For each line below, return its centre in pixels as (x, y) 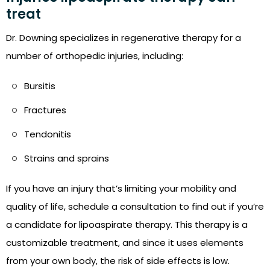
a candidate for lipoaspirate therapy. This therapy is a (127, 225)
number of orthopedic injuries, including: (95, 56)
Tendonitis (48, 134)
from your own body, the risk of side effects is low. (118, 261)
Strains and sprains (67, 159)
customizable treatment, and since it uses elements (125, 243)
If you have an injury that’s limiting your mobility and (121, 189)
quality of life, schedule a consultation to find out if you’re (135, 207)
